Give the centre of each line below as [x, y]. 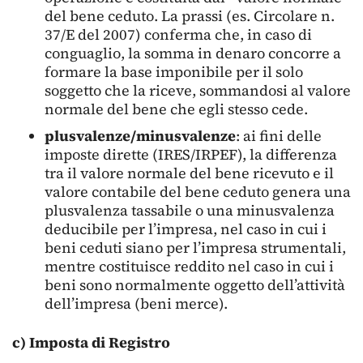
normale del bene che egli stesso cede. [176, 109]
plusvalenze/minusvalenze [140, 136]
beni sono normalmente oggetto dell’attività [195, 285]
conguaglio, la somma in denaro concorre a [193, 53]
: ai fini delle [279, 136]
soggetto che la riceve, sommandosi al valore [198, 91]
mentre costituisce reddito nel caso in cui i [189, 267]
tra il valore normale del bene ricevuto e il [189, 173]
